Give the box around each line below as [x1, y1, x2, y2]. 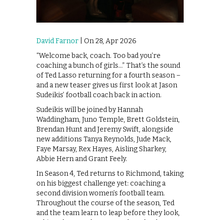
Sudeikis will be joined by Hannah [36, 105, 143, 114]
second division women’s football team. [36, 189, 165, 197]
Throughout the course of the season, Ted [36, 198, 174, 207]
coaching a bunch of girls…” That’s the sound [36, 61, 180, 70]
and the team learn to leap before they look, [36, 208, 180, 217]
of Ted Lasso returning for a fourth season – [36, 71, 181, 80]
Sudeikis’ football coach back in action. [36, 90, 162, 99]
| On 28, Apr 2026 [79, 36, 137, 45]
